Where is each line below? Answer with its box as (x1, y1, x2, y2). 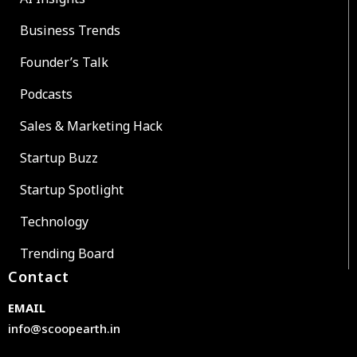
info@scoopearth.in (8, 320, 120, 336)
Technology (20, 212, 88, 230)
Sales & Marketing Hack (20, 116, 163, 135)
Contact (8, 266, 69, 286)
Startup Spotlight (20, 180, 124, 198)
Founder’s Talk (20, 53, 108, 71)
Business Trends (20, 21, 120, 39)
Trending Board (20, 244, 114, 262)
